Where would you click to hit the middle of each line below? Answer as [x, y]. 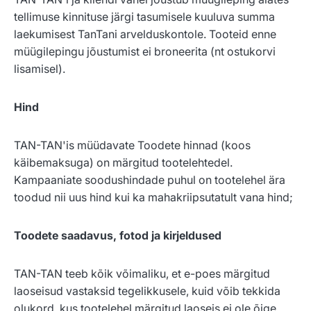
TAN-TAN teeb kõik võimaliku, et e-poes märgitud [142, 274]
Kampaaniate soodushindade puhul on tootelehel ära [150, 180]
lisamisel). [40, 69]
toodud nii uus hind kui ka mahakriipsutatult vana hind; [153, 197]
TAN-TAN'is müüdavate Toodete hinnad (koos [132, 145]
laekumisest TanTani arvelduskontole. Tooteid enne [145, 34]
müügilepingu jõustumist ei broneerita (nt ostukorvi [145, 52]
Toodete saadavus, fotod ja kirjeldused [118, 236]
